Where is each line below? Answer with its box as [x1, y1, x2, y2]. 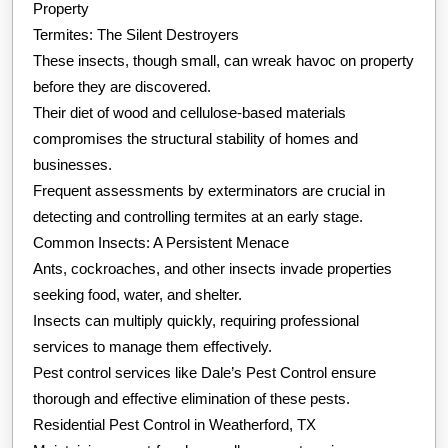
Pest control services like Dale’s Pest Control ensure [33, 364, 376, 382]
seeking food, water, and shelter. [33, 286, 242, 304]
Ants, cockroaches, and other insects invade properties [33, 260, 392, 278]
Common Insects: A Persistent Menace [33, 234, 289, 252]
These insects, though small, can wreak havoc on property [33, 52, 414, 70]
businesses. [33, 156, 112, 174]
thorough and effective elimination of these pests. [33, 390, 350, 408]
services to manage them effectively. [33, 338, 272, 356]
